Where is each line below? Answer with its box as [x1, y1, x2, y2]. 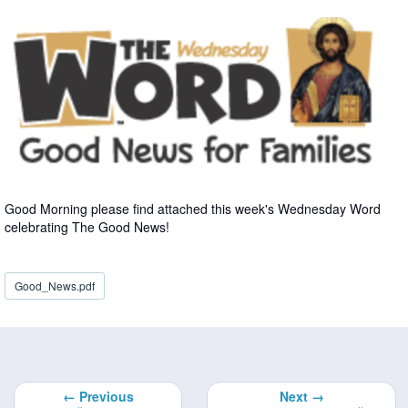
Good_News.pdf [15, 277, 95, 293]
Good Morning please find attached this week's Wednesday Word [5, 199, 381, 218]
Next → [279, 386, 324, 405]
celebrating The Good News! [5, 217, 169, 236]
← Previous [62, 386, 134, 405]
